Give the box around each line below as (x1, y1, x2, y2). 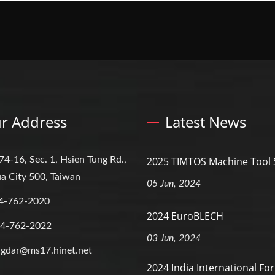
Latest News (165, 111, 246, 132)
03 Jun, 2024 (147, 233, 201, 243)
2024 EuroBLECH (147, 209, 223, 223)
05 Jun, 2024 (147, 178, 201, 188)
